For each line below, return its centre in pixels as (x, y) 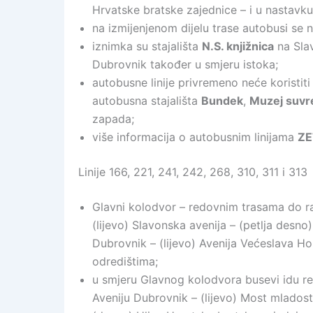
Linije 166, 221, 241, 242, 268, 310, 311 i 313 (193, 172)
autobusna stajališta (147, 101)
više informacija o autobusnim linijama (195, 137)
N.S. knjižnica (238, 46)
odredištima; (125, 261)
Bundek (222, 101)
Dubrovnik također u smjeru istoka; (185, 64)
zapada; (113, 119)
